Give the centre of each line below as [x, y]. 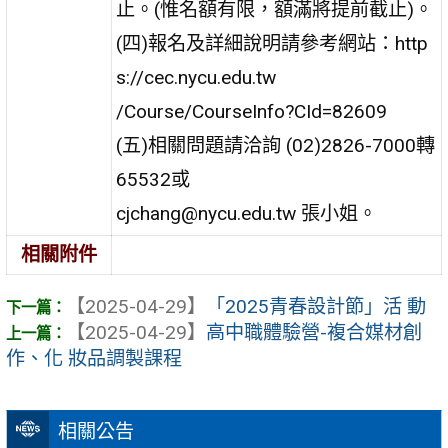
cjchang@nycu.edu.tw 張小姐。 [247, 213]
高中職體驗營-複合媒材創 [314, 333]
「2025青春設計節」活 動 [316, 307]
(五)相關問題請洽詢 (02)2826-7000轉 [276, 145]
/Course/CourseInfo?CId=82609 [252, 111]
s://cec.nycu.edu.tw [196, 77]
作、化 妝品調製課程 [94, 359]
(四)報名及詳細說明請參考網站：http [272, 43]
